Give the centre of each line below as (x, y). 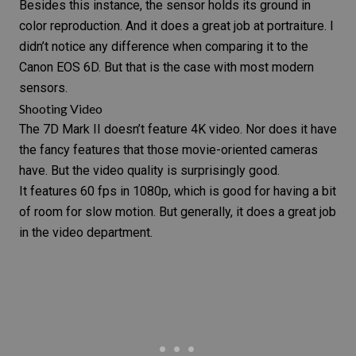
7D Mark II (72, 130)
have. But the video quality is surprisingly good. (149, 171)
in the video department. (86, 233)
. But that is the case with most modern (206, 68)
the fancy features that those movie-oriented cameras (168, 150)
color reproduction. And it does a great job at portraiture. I (176, 26)
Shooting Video (61, 109)
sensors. (43, 88)
